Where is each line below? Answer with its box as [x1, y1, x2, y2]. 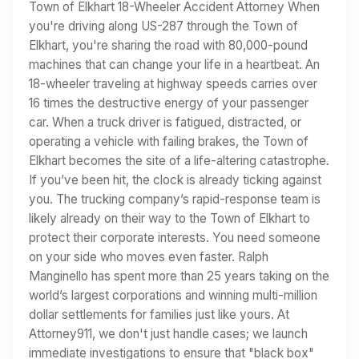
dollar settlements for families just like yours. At [29, 307, 289, 323]
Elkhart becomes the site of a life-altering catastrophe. [29, 153, 329, 169]
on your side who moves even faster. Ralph [29, 249, 268, 265]
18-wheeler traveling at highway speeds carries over [29, 76, 317, 92]
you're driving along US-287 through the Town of [29, 18, 298, 34]
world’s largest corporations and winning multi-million [29, 288, 317, 304]
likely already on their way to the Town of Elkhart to [29, 211, 310, 227]
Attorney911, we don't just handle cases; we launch [29, 326, 308, 342]
